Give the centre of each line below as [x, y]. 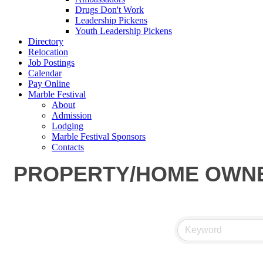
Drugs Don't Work [109, 10]
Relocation [48, 52]
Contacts [68, 147]
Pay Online [49, 84]
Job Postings [51, 63]
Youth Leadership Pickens [124, 31]
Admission [72, 115]
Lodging [68, 126]
